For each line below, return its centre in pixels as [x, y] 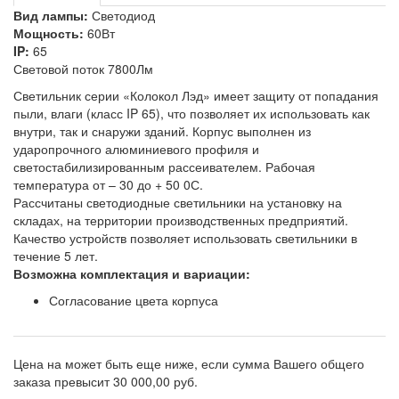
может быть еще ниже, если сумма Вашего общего [215, 363]
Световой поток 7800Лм [83, 69]
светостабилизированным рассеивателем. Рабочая [164, 167]
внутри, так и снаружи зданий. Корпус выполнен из [162, 131]
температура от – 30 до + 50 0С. [108, 184]
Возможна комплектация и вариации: [132, 273]
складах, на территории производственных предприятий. [181, 220]
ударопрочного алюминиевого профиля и [136, 149]
